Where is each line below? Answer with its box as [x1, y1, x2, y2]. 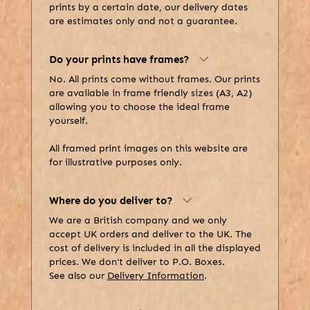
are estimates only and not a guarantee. [48, 15, 237, 28]
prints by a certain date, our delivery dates [48, 1, 248, 14]
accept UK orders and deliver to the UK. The [48, 228, 252, 241]
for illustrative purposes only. [48, 156, 182, 169]
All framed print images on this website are [48, 143, 248, 155]
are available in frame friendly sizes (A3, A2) [48, 87, 252, 100]
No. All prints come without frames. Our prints [48, 73, 260, 86]
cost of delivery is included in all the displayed [48, 242, 261, 255]
